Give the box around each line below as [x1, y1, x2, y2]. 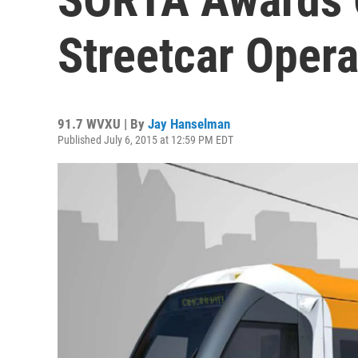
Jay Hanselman [148, 116, 230, 132]
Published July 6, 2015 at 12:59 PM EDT [58, 133, 233, 146]
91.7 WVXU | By [58, 116, 148, 132]
